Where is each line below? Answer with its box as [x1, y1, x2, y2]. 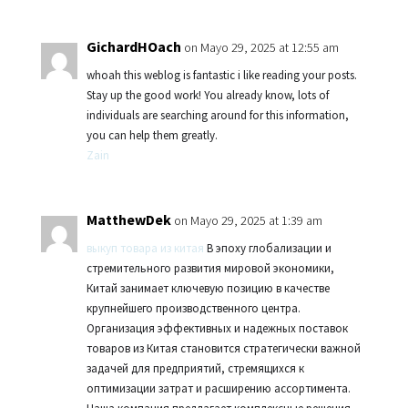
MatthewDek [86, 210, 171, 229]
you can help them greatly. [86, 127, 218, 143]
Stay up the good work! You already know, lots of [86, 87, 329, 103]
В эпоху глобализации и [203, 240, 331, 256]
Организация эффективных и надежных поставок [86, 321, 348, 336]
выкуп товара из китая [86, 240, 204, 256]
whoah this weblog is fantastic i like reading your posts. [86, 67, 357, 83]
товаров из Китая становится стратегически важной [86, 341, 361, 356]
